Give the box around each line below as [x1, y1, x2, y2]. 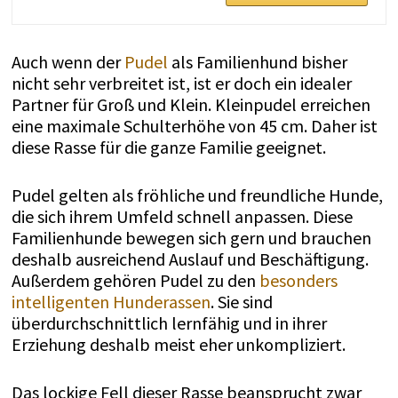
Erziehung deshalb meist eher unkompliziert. [11, 332, 349, 355]
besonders [259, 268, 338, 291]
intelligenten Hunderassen [11, 290, 211, 313]
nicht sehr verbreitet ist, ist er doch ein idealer [11, 71, 352, 94]
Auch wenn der [11, 50, 124, 73]
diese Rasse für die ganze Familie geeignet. [11, 135, 326, 158]
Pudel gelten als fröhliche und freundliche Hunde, [11, 183, 383, 206]
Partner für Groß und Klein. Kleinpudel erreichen [11, 92, 370, 115]
